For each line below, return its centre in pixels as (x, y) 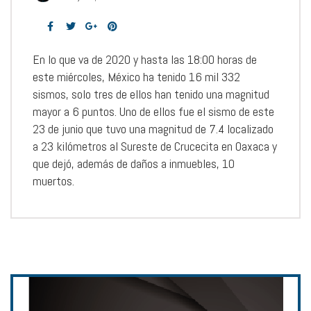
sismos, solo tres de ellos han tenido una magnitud (151, 94)
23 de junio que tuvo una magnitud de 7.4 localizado (153, 129)
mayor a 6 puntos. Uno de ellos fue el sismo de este (153, 112)
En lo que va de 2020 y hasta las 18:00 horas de (145, 60)
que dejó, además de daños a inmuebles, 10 (134, 164)
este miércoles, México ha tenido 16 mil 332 (136, 77)
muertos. (53, 181)
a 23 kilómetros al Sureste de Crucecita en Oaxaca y (155, 146)
